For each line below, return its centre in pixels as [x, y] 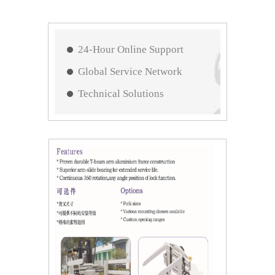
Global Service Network [130, 71]
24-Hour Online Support [131, 49]
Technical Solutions [121, 93]
